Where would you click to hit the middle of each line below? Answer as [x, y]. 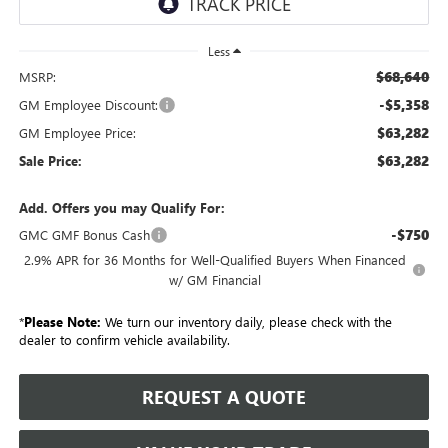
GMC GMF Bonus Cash [84, 235]
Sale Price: [50, 161]
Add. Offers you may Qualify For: [121, 208]
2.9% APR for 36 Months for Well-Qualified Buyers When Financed [215, 260]
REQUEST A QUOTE [224, 397]
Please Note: [62, 322]
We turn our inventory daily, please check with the [246, 322]
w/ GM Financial [215, 280]
